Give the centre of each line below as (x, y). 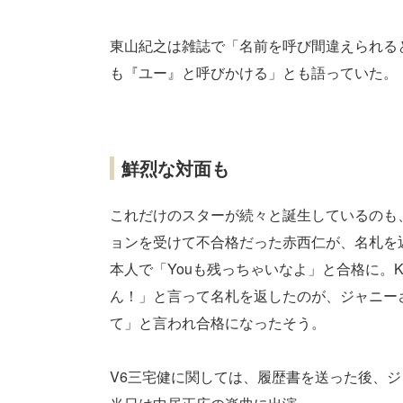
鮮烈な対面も (175, 168)
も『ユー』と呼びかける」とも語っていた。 (254, 72)
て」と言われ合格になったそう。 (218, 322)
